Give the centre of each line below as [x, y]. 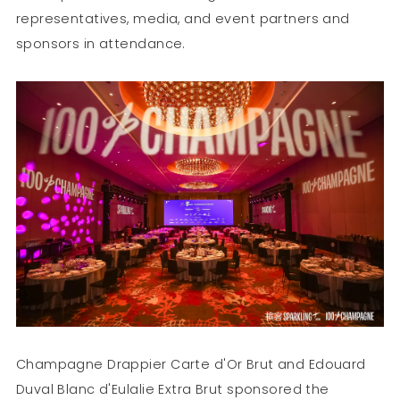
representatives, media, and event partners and [183, 18]
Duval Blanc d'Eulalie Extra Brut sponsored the [172, 389]
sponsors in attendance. [100, 43]
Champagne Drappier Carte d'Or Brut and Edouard [191, 364]
